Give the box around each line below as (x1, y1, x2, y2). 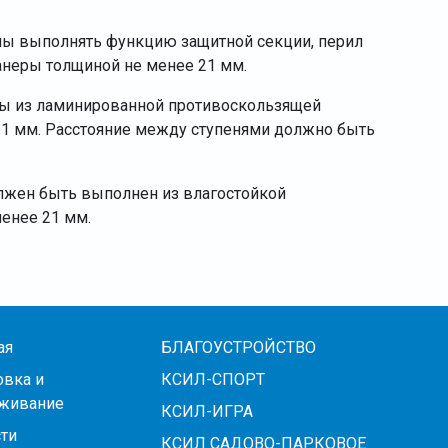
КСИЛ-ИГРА (161, 402, 254, 421)
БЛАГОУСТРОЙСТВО (161, 338, 317, 357)
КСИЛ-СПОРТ (161, 370, 266, 389)
